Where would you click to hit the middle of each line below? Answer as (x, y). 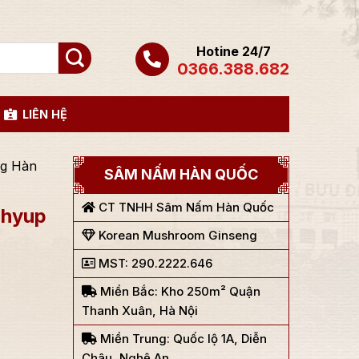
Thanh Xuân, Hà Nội (140, 311)
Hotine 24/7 (233, 51)
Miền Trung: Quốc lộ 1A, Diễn (182, 339)
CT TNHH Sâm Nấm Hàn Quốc (185, 207)
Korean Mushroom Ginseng (176, 235)
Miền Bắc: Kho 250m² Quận (179, 291)
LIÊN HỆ (45, 114)
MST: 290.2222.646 (154, 263)
